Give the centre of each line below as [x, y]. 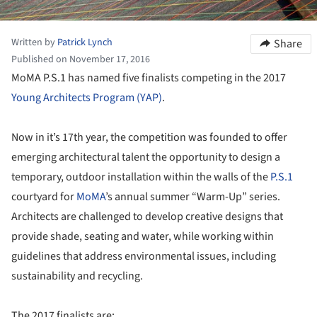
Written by [34, 42]
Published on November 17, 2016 [81, 59]
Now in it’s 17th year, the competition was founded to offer [149, 137]
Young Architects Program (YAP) [87, 97]
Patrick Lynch [85, 42]
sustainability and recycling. [77, 276]
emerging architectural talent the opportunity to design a [146, 157]
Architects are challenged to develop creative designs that [147, 216]
